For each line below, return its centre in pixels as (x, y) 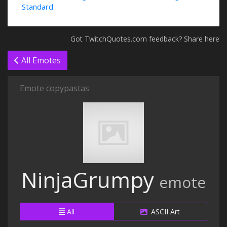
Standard (37, 7)
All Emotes (40, 60)
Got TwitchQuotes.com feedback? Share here (145, 39)
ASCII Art (165, 212)
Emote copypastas (54, 88)
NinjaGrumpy (88, 180)
